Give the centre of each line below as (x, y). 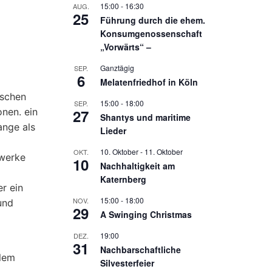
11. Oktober (164, 151)
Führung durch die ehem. (153, 20)
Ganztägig (117, 68)
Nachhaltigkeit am (138, 166)
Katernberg (123, 179)
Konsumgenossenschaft (151, 33)
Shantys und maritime (145, 117)
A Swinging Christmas (146, 214)
